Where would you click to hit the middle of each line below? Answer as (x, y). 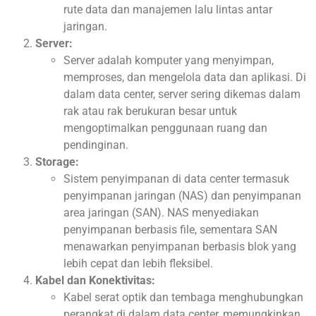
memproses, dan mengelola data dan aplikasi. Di (185, 77)
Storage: (57, 162)
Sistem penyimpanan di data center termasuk (176, 178)
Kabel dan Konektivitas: (95, 280)
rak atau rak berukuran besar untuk (150, 111)
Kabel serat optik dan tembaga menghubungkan (183, 297)
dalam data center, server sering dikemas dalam (182, 94)
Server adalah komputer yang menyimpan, (169, 60)
